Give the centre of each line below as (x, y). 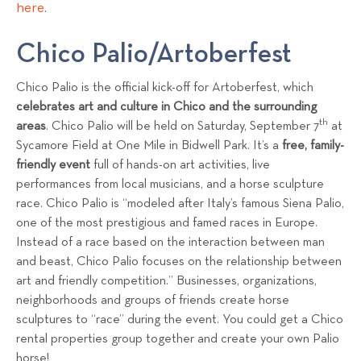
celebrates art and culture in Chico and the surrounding (166, 108)
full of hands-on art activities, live (180, 166)
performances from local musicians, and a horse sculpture (170, 185)
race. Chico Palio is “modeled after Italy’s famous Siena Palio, (180, 204)
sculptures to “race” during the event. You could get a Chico (180, 320)
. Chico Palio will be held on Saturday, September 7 (183, 127)
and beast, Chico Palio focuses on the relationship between (179, 262)
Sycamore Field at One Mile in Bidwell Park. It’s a (149, 146)
